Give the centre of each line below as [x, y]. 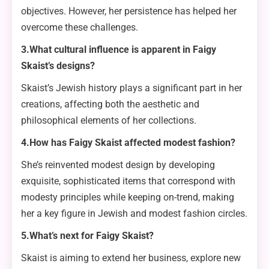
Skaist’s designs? [58, 66]
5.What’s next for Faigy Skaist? [87, 236]
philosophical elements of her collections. [109, 121]
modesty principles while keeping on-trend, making [128, 198]
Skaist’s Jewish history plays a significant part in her [131, 88]
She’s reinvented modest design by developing [118, 165]
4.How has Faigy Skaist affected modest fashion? [128, 143]
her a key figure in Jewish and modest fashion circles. [134, 214]
